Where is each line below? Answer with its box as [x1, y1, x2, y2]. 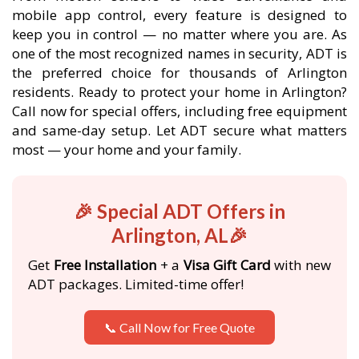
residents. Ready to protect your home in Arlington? [12, 83, 347, 101]
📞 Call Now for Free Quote [104, 320, 255, 335]
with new [270, 256, 332, 274]
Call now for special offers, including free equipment [12, 102, 347, 120]
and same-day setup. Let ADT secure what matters [12, 121, 347, 139]
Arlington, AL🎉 [111, 224, 248, 247]
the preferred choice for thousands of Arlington [12, 63, 347, 82]
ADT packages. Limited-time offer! [28, 275, 244, 293]
